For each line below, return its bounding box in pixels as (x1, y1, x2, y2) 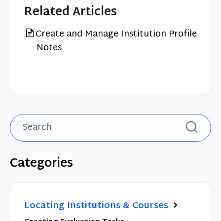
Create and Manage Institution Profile (36, 26, 197, 42)
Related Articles (24, 1, 117, 23)
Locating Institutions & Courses (24, 197, 171, 214)
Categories (10, 152, 73, 175)
